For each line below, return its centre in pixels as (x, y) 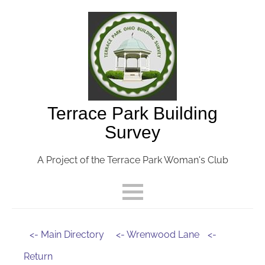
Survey (132, 132)
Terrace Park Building (132, 113)
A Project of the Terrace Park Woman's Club (132, 160)
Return (38, 256)
